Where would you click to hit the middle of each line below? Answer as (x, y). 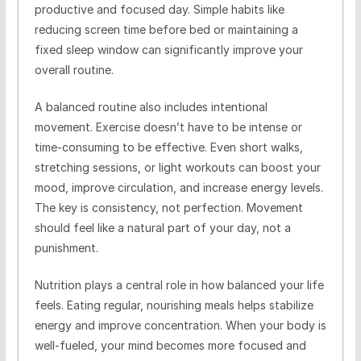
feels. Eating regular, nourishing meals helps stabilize (174, 305)
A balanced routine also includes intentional (151, 106)
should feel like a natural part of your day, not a (162, 227)
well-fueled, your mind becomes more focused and (170, 345)
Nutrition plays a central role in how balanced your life (179, 284)
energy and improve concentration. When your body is (180, 325)
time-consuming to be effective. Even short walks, (168, 147)
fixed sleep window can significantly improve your (168, 49)
